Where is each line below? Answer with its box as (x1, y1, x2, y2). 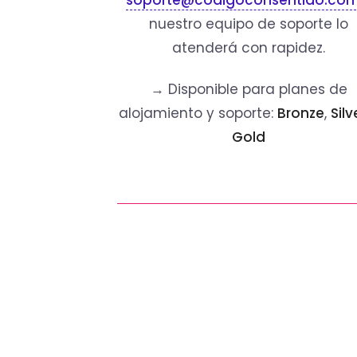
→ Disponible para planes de (150, 80, 347, 100)
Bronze (277, 104, 324, 124)
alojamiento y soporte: (119, 104, 277, 124)
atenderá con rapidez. (172, 38, 325, 58)
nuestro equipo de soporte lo (149, 14, 348, 34)
